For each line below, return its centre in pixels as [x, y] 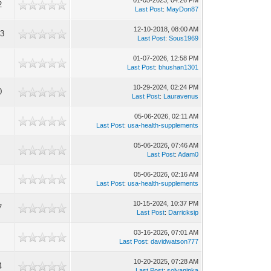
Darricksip [184, 212]
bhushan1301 [179, 67]
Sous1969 [184, 38]
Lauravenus [181, 96]
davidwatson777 [175, 241]
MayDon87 [183, 9]
